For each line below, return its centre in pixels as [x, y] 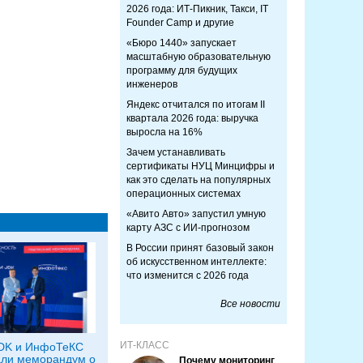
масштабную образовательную [199, 57]
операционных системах [184, 194]
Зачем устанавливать [176, 152]
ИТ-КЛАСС [145, 345]
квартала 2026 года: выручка [192, 118]
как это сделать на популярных [199, 180]
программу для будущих [182, 70]
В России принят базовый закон [200, 248]
